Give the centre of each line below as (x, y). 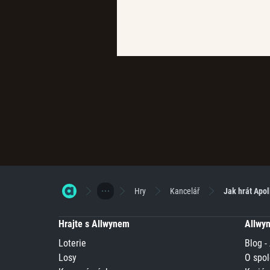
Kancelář (185, 191)
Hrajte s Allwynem (94, 224)
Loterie (73, 243)
